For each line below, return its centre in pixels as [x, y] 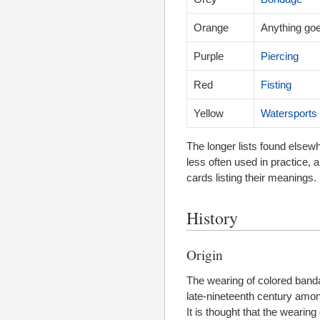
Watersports [289, 114]
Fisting [276, 85]
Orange [211, 28]
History [212, 218]
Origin [205, 255]
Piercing [280, 56]
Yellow [209, 114]
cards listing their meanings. [251, 178]
